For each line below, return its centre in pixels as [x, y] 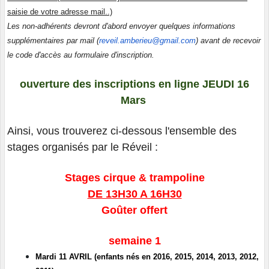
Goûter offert [134, 210]
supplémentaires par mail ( [53, 40]
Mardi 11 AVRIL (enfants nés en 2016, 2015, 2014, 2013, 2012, [147, 256]
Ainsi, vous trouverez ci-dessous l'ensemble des [122, 131]
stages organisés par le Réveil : [83, 147]
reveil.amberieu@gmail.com [147, 40]
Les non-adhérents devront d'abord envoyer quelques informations [121, 26]
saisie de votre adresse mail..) [60, 11]
